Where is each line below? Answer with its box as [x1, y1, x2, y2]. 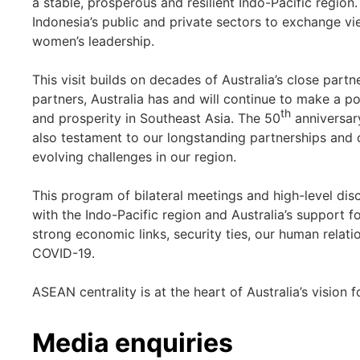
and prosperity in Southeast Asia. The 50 [32, 110, 280, 126]
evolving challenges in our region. [32, 149, 236, 165]
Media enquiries [32, 327, 233, 358]
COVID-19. [32, 245, 95, 261]
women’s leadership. [32, 33, 154, 49]
